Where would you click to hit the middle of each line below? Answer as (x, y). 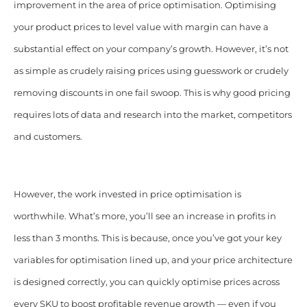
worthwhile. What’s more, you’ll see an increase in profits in (145, 216)
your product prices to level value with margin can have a (141, 27)
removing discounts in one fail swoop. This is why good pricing (152, 93)
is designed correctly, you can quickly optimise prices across (146, 282)
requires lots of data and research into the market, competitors (152, 114)
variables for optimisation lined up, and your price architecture (153, 260)
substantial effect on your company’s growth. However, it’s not (151, 49)
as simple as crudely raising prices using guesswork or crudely (151, 71)
